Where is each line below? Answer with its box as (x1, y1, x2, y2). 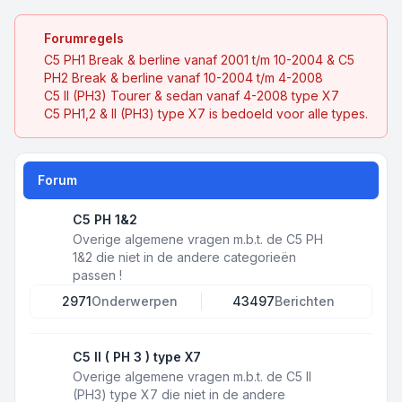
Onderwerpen (91, 293, 178, 309)
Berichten (274, 293, 335, 309)
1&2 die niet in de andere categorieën (73, 249, 296, 265)
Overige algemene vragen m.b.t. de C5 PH (73, 232, 323, 247)
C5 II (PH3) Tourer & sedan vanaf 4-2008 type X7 (44, 88, 339, 103)
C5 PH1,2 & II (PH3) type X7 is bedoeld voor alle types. (44, 106, 368, 121)
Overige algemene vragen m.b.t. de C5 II (73, 369, 311, 384)
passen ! (73, 267, 122, 283)
